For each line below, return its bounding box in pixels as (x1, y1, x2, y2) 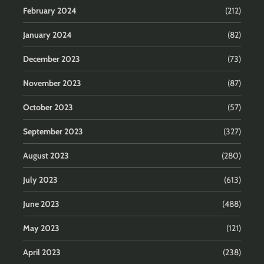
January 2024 (23, 29, 72, 41)
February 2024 (23, 5, 77, 16)
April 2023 (23, 247, 61, 258)
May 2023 (23, 223, 60, 234)
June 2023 (23, 199, 60, 210)
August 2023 (23, 150, 69, 161)
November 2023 (23, 78, 81, 89)
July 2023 (23, 174, 58, 186)
